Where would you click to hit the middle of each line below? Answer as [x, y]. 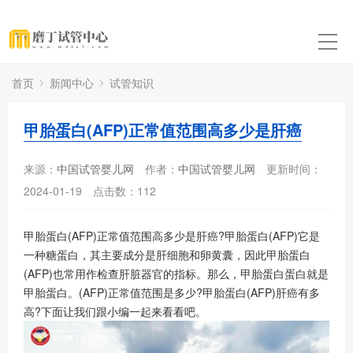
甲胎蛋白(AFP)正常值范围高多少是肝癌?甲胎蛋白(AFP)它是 [172, 236]
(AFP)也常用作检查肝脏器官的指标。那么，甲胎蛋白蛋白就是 [176, 273]
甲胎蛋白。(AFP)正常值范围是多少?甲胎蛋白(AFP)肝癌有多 [172, 292]
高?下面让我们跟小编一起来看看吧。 [115, 311]
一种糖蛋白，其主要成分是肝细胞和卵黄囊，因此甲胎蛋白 [167, 255]
